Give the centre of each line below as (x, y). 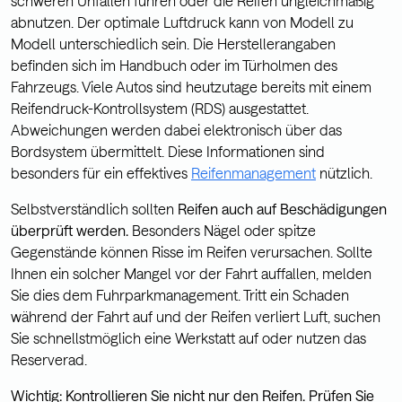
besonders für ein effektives (101, 173)
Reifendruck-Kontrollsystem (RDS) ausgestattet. (160, 109)
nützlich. (344, 173)
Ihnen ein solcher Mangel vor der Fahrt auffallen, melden (191, 274)
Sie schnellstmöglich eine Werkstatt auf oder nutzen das (188, 338)
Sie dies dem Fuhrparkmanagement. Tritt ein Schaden (180, 295)
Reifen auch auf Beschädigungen (282, 209)
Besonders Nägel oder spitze (222, 231)
